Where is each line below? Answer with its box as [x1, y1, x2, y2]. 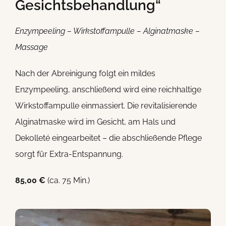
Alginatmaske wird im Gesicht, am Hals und [15, 117, 176, 127]
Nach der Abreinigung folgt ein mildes [15, 69, 155, 79]
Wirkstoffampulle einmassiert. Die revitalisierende [15, 101, 197, 111]
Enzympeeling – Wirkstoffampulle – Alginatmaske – [15, 26, 200, 36]
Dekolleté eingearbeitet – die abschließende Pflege [15, 133, 202, 143]
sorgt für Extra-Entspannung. [15, 149, 123, 159]
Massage [15, 42, 48, 52]
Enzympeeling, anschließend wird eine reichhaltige [15, 85, 201, 95]
